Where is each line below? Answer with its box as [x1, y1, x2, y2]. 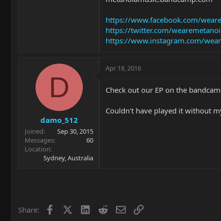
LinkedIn [89, 203, 119, 214]
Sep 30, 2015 [57, 126, 93, 136]
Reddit [107, 203, 129, 214]
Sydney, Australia [43, 153, 93, 162]
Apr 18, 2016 [106, 64, 141, 73]
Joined [25, 126, 43, 136]
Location [25, 144, 50, 153]
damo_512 [40, 114, 78, 125]
